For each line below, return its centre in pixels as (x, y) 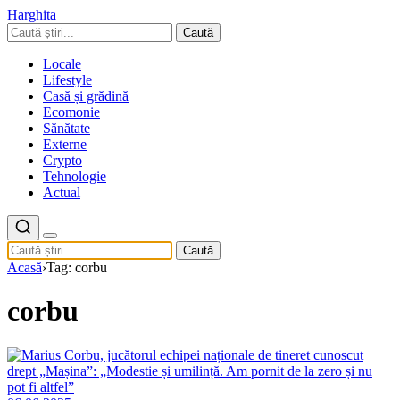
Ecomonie (71, 112)
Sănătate (67, 128)
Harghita (32, 15)
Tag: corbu (77, 267)
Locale (62, 64)
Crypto (62, 160)
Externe (65, 144)
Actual (62, 192)
